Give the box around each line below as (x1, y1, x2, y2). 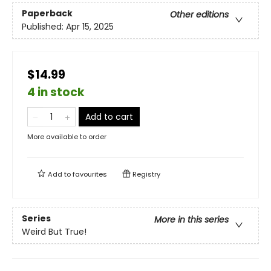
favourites (73, 169, 107, 179)
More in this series (154, 214, 229, 226)
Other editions (170, 8, 229, 21)
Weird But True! (22, 226, 87, 238)
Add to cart (85, 111, 133, 123)
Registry (131, 169, 160, 179)
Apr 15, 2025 (66, 21, 114, 33)
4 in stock (27, 84, 85, 100)
